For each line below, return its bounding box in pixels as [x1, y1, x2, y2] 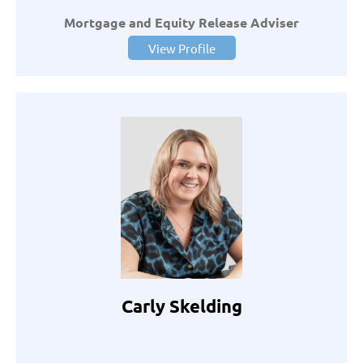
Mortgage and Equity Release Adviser [64, 14, 299, 32]
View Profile [147, 41, 216, 57]
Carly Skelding [121, 295, 242, 318]
